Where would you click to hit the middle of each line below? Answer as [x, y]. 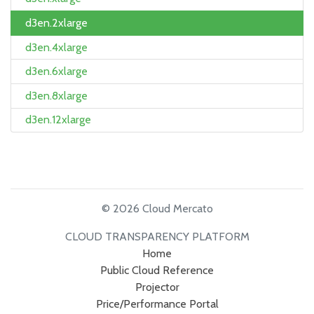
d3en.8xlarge [56, 95]
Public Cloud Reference [157, 271]
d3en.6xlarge [56, 71]
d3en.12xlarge [58, 120]
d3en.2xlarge [56, 22]
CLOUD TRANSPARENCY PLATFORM [157, 237]
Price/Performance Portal [157, 304]
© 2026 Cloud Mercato [157, 209]
